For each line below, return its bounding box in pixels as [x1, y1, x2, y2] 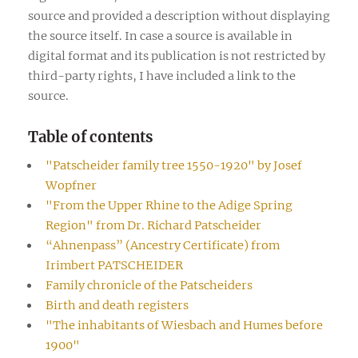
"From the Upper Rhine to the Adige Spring [45, 197, 292, 213]
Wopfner [45, 177, 97, 193]
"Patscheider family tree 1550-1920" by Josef [45, 157, 302, 173]
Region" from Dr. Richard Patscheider [45, 217, 261, 233]
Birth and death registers [45, 297, 189, 312]
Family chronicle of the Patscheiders [45, 277, 253, 292]
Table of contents [28, 127, 153, 146]
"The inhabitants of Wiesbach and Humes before [45, 317, 323, 332]
